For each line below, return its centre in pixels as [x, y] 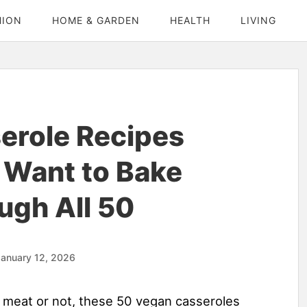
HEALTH [190, 20]
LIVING [258, 20]
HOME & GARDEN [96, 20]
